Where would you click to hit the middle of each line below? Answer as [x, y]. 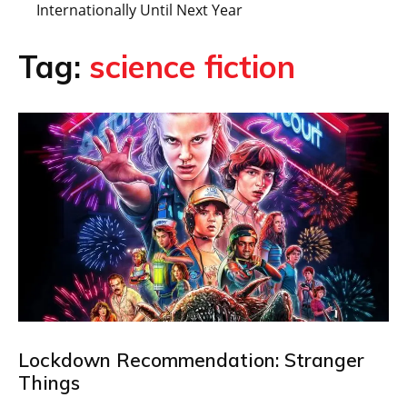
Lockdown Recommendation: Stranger [191, 359]
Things [49, 382]
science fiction [192, 67]
